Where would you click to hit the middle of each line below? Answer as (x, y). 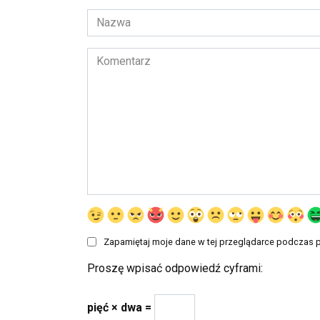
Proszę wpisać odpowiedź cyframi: (175, 269)
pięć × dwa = (121, 308)
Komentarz (114, 55)
